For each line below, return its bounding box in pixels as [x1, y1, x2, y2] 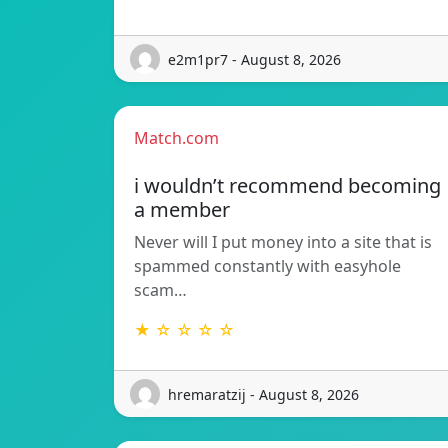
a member [134, 196, 230, 224]
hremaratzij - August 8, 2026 [168, 384, 359, 404]
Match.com [134, 127, 219, 150]
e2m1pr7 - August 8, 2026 [168, 49, 341, 69]
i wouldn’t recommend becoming [134, 172, 441, 200]
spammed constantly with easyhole [134, 255, 401, 278]
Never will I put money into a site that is [134, 231, 432, 254]
